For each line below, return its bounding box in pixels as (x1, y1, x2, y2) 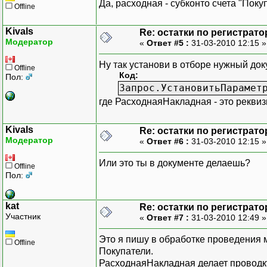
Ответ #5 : (147, 38, 189, 48)
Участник (5, 211, 41, 221)
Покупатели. (99, 246, 153, 256)
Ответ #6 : (147, 136, 189, 146)
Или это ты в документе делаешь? (99, 157, 250, 168)
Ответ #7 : (147, 212, 189, 222)
